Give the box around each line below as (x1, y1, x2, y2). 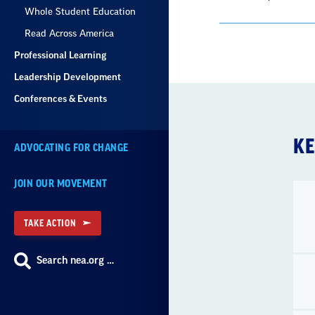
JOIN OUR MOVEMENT (14, 179, 108, 189)
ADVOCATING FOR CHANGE (14, 143, 129, 153)
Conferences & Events (14, 94, 107, 103)
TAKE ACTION (24, 219, 77, 228)
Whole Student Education (25, 7, 136, 16)
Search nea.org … (37, 256, 114, 266)
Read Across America (25, 29, 114, 38)
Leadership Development (14, 72, 121, 82)
